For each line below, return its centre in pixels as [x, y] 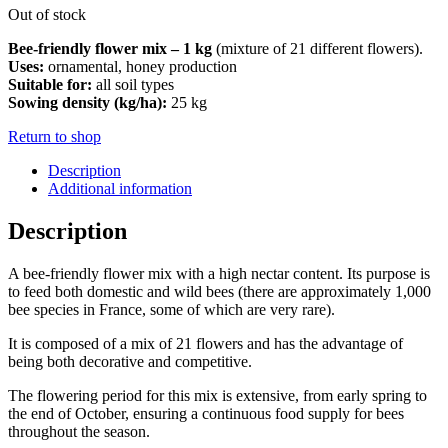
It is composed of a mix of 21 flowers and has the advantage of [205, 343]
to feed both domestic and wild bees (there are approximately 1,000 [219, 291]
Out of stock [47, 14]
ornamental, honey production [140, 66]
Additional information [120, 188]
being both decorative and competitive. [130, 361]
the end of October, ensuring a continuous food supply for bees [206, 413]
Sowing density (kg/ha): [87, 102]
